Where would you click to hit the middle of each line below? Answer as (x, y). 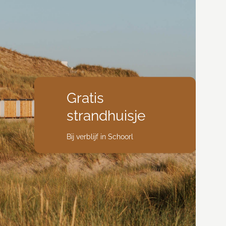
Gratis (85, 98)
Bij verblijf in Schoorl (100, 136)
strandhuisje (106, 116)
